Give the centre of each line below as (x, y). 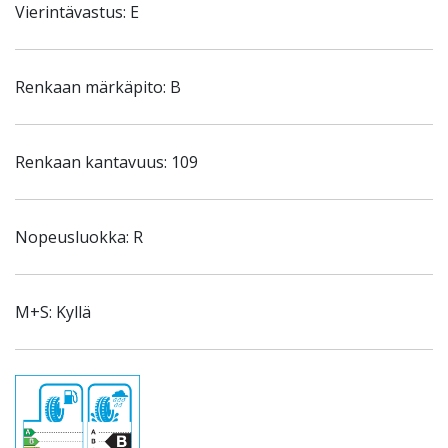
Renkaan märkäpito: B (98, 87)
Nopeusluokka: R (79, 237)
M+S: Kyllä (53, 312)
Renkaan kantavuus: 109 (106, 162)
